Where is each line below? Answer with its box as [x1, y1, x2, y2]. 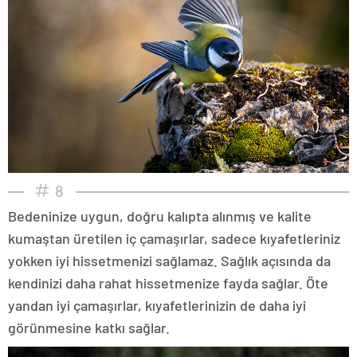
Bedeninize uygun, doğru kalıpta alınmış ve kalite [8, 207, 312, 226]
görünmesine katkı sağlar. [8, 319, 170, 337]
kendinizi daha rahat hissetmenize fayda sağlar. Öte [8, 274, 328, 292]
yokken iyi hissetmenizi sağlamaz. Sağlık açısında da [8, 252, 331, 270]
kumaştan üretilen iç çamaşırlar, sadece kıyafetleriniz [8, 229, 340, 248]
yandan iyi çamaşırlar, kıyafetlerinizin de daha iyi [8, 296, 306, 315]
